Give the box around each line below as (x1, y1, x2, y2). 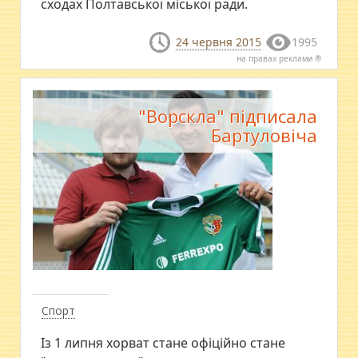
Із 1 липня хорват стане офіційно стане (41, 333, 286, 352)
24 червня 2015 (175, 34, 261, 50)
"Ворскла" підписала (137, 103, 317, 128)
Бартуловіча (210, 122, 317, 147)
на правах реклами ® (236, 52, 321, 64)
